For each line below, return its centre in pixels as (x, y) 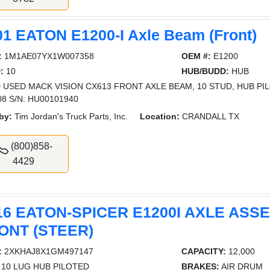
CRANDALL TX (210, 117)
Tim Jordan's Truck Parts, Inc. (70, 117)
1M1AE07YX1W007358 (48, 56)
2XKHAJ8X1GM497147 (48, 252)
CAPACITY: (203, 252)
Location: (160, 117)
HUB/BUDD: (205, 71)
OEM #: (196, 56)
